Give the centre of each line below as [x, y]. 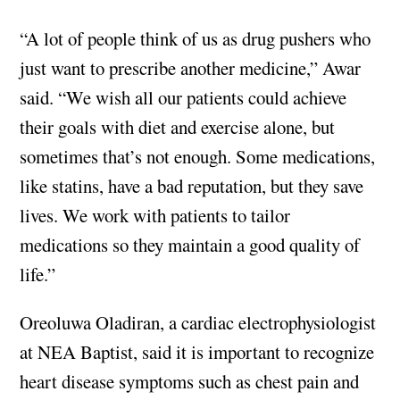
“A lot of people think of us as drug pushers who [196, 39]
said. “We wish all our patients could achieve [183, 98]
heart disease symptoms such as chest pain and [190, 381]
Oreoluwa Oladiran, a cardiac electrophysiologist [198, 322]
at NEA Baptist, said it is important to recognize [197, 352]
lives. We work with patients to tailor [155, 216]
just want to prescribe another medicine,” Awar [191, 68]
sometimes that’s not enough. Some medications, [198, 157]
